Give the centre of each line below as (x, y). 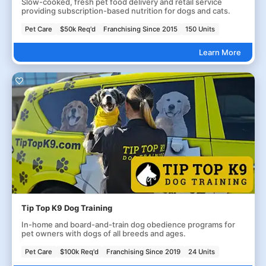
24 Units (202, 251)
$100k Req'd (80, 251)
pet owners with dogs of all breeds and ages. (103, 234)
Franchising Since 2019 (144, 251)
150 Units (200, 29)
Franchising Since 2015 (141, 29)
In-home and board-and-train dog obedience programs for (128, 225)
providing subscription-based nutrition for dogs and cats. (126, 11)
